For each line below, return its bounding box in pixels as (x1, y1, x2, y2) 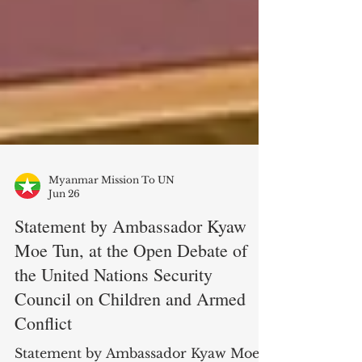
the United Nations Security (15, 327, 213, 351)
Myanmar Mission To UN (48, 238, 175, 250)
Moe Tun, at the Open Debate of (15, 303, 247, 326)
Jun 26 (48, 252, 80, 264)
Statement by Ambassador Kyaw (15, 279, 246, 302)
